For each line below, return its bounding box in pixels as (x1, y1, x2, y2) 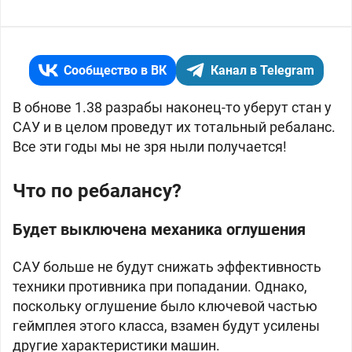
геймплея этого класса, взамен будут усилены (13, 317, 320, 334)
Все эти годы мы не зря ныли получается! (13, 138, 287, 155)
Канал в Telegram (210, 63, 314, 78)
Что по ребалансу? (13, 180, 181, 202)
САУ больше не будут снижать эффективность (13, 258, 321, 275)
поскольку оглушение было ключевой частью (13, 298, 317, 314)
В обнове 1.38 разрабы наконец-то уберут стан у (13, 99, 332, 115)
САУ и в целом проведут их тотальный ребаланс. (13, 119, 335, 135)
